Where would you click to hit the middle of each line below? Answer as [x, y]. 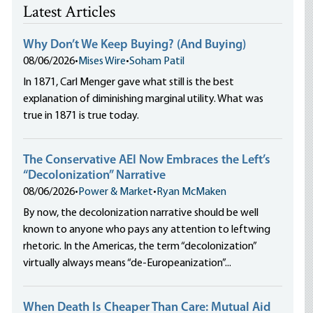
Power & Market [116, 192]
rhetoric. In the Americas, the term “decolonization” [140, 247]
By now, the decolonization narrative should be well [141, 213]
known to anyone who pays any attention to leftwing [147, 230]
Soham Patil [157, 61]
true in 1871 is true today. [81, 116]
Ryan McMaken [192, 192]
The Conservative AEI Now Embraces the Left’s [147, 160]
